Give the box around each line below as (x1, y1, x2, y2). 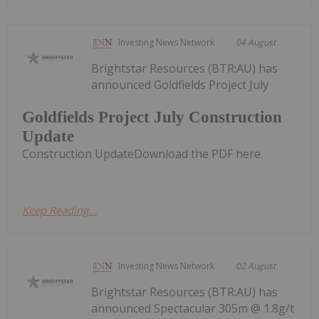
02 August (236, 260, 276, 273)
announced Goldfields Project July (91, 76, 269, 93)
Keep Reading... (22, 203, 97, 218)
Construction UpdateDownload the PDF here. (22, 146, 263, 162)
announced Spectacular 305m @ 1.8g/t (91, 300, 295, 317)
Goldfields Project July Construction (22, 108, 282, 127)
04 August (236, 36, 276, 48)
